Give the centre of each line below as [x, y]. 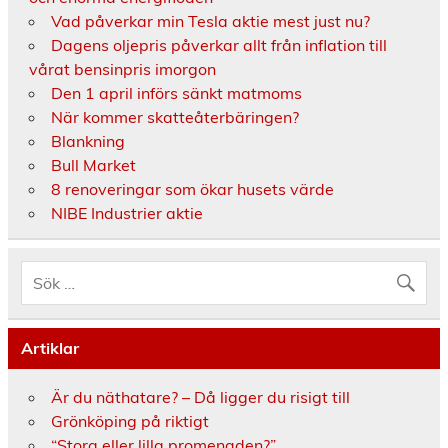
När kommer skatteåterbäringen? [174, 117]
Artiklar [49, 348]
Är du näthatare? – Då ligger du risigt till [200, 396]
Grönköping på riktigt [129, 420]
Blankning [87, 141]
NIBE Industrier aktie [126, 213]
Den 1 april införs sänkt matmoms [176, 93]
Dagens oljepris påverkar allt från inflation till [218, 45]
